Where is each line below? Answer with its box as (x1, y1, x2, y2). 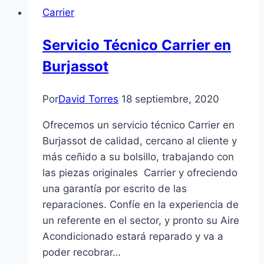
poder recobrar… (42, 246, 121, 258)
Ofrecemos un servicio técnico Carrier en (42, 118, 235, 131)
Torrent (86, 9, 120, 22)
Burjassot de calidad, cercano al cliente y (42, 134, 237, 147)
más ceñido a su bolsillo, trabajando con (42, 150, 234, 163)
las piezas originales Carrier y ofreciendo (42, 166, 237, 179)
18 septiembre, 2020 (121, 93, 219, 105)
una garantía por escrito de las (42, 182, 187, 194)
